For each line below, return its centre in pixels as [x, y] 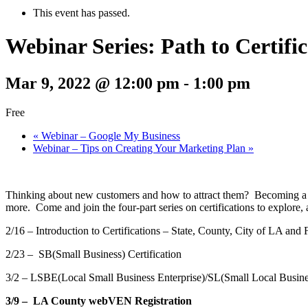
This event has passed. [81, 12]
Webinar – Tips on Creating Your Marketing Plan [141, 148]
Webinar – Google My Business [109, 135]
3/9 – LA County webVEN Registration [99, 300]
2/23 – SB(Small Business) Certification [93, 254]
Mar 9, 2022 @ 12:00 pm [92, 83]
